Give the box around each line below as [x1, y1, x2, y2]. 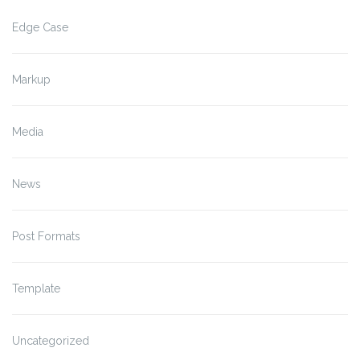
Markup [12, 72, 51, 86]
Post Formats [12, 229, 80, 243]
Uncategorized [12, 333, 89, 347]
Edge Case [12, 20, 68, 34]
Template [12, 281, 60, 295]
